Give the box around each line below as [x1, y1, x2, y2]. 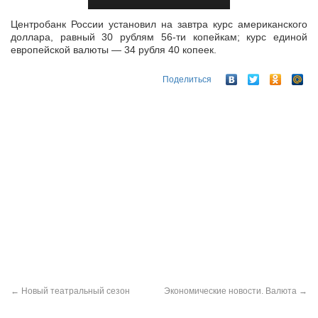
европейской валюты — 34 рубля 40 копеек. [11, 44, 216, 55]
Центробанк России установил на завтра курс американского [11, 18, 307, 30]
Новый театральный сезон [19, 286, 130, 296]
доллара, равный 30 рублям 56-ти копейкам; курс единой [11, 31, 307, 43]
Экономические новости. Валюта [164, 286, 299, 296]
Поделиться [163, 75, 212, 85]
